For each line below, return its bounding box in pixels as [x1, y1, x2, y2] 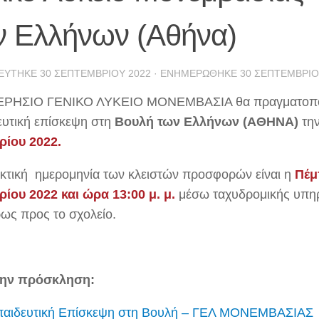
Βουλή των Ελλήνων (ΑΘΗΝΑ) [115, 114, 302, 129]
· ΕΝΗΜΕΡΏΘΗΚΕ [151, 67, 240, 79]
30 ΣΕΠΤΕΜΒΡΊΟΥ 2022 [40, 67, 151, 79]
